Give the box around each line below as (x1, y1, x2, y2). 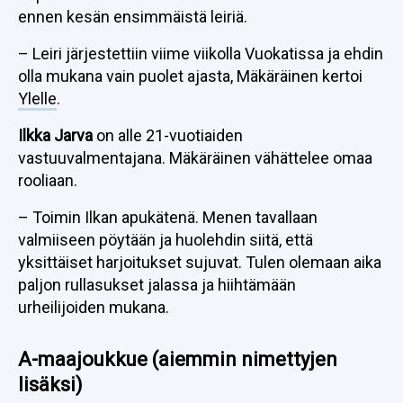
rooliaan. (18, 171, 77, 190)
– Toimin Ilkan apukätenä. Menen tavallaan (18, 208, 318, 227)
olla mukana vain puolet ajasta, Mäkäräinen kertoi (18, 67, 363, 85)
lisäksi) (18, 373, 83, 396)
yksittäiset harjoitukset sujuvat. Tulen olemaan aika (18, 253, 381, 272)
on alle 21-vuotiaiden (93, 126, 243, 145)
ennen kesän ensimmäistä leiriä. (18, 7, 247, 26)
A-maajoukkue (18, 348, 152, 371)
